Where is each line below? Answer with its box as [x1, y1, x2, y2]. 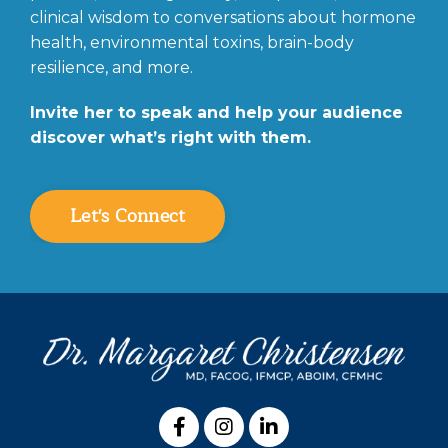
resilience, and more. [30, 57, 193, 77]
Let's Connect [70, 200, 186, 231]
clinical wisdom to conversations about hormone [30, 7, 416, 27]
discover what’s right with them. [30, 127, 311, 147]
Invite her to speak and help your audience [30, 102, 403, 122]
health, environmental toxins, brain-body [30, 32, 354, 52]
